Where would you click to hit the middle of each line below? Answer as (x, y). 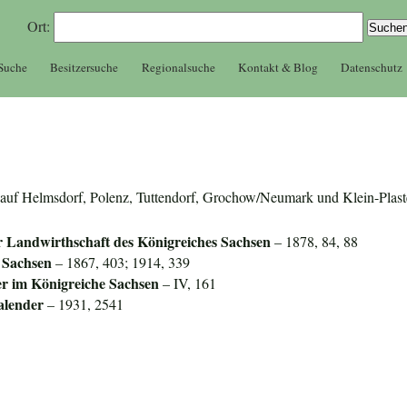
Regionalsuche (178, 67)
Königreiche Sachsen (95, 283)
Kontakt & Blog (278, 67)
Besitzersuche (84, 67)
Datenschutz (372, 67)
